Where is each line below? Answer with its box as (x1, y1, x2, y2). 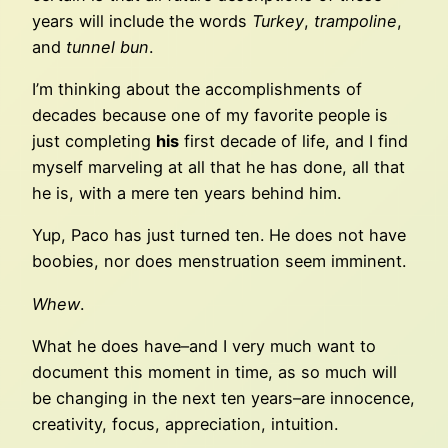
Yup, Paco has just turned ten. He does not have (32, 225, 406, 246)
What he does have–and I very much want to (32, 335, 376, 356)
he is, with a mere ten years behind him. (32, 183, 341, 204)
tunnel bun (66, 36, 149, 57)
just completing (32, 131, 156, 152)
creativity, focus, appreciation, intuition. (32, 413, 338, 434)
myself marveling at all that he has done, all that (32, 157, 405, 178)
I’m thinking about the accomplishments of (32, 79, 362, 100)
